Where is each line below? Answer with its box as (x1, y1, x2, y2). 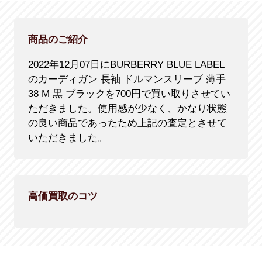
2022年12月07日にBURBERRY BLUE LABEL (27, 58, 225, 70)
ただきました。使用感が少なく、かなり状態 (27, 102, 227, 114)
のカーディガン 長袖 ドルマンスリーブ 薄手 (27, 73, 226, 85)
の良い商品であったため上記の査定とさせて (27, 117, 227, 129)
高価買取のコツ (27, 191, 98, 202)
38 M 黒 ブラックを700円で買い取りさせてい (27, 88, 230, 99)
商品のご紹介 (27, 33, 88, 45)
